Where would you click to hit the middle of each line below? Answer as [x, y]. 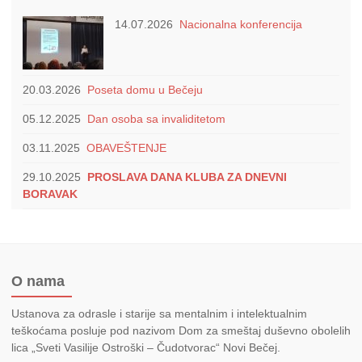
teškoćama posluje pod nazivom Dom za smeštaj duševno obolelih [181, 331]
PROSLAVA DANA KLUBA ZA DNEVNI [187, 177]
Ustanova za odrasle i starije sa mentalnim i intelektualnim [159, 314]
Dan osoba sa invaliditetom [156, 119]
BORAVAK [50, 194]
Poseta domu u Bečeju [145, 90]
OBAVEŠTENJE [126, 148]
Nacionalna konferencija [241, 25]
